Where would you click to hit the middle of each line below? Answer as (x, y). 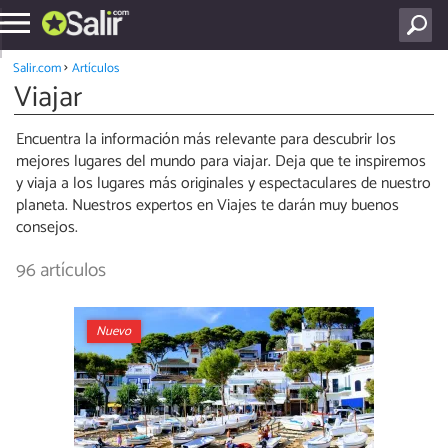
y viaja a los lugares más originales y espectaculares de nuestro (223, 184)
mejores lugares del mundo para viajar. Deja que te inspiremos (221, 162)
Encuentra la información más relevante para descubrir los (206, 140)
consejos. (47, 228)
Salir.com (36, 68)
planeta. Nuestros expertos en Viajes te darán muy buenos (207, 206)
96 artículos (61, 271)
